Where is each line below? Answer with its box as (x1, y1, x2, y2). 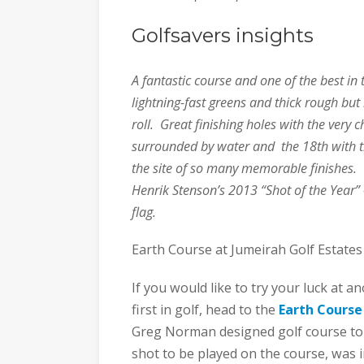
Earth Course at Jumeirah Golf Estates (132, 240, 362, 259)
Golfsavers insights (132, 23, 314, 47)
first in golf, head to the (132, 300, 279, 318)
